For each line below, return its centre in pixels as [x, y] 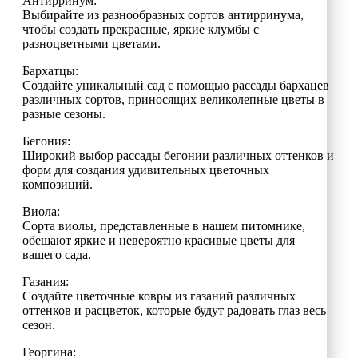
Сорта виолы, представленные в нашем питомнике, [164, 225]
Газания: [46, 281]
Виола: [41, 211]
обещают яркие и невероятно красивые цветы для [159, 240]
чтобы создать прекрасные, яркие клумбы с [141, 29]
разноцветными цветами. [91, 43]
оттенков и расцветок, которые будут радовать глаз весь [174, 310]
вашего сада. [57, 254]
